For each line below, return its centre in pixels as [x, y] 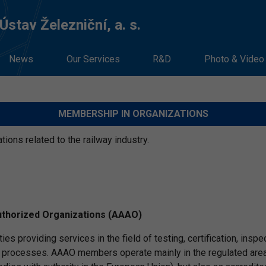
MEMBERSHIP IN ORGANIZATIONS [133, 114]
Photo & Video [235, 59]
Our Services [93, 59]
